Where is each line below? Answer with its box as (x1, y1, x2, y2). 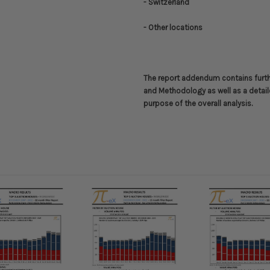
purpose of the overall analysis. (143, 99, 253, 108)
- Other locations (143, 23, 202, 33)
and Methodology (143, 86, 206, 96)
